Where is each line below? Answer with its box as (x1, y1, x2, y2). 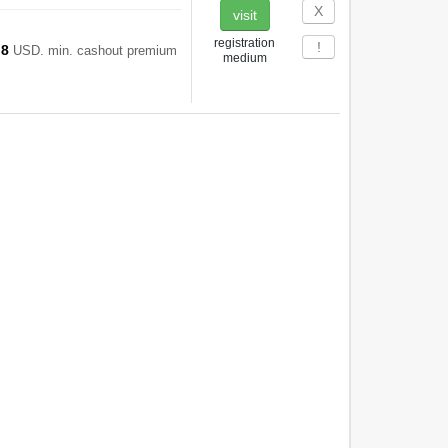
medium (222, 51, 267, 65)
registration (214, 36, 275, 50)
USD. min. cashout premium (9, 43, 177, 58)
